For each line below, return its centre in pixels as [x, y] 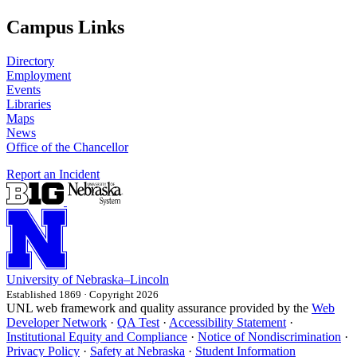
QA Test [138, 322]
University [33, 279]
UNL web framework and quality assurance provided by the [159, 308]
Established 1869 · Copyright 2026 [82, 294]
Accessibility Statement [228, 322]
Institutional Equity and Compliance [97, 337]
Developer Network [57, 322]
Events [24, 90]
